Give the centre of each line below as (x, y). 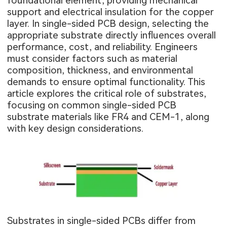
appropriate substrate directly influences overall (112, 35)
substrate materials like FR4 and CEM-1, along (108, 117)
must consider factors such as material (92, 59)
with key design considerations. (75, 129)
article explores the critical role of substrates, (107, 94)
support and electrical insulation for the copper (111, 12)
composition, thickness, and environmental (100, 70)
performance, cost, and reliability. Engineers (103, 47)
